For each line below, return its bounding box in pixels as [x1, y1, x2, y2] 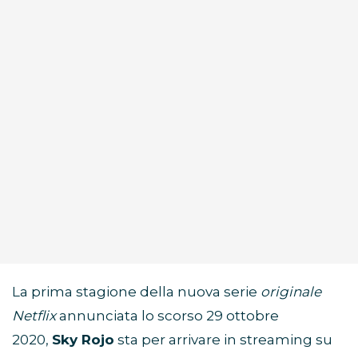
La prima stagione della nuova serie [12, 284, 261, 300]
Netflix [12, 308, 59, 324]
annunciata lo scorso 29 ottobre [59, 308, 279, 324]
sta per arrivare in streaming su [114, 332, 332, 348]
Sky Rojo [52, 332, 114, 348]
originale [261, 284, 321, 300]
